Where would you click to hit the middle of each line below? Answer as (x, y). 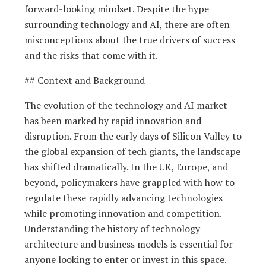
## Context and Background (85, 80)
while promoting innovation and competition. (123, 213)
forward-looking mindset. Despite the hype (117, 9)
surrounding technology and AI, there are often (127, 24)
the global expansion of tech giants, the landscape (132, 151)
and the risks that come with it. (91, 55)
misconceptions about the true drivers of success (130, 39)
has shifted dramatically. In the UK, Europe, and (126, 167)
